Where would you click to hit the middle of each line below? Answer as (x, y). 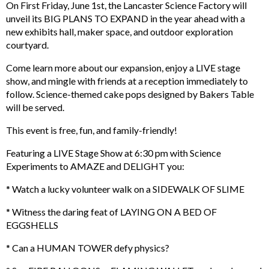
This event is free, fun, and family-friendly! (92, 130)
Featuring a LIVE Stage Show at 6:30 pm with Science (113, 153)
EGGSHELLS (32, 225)
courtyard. (27, 44)
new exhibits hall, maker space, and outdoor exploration (119, 31)
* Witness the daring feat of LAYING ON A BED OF (111, 211)
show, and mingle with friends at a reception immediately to (127, 80)
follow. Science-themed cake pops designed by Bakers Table (130, 94)
